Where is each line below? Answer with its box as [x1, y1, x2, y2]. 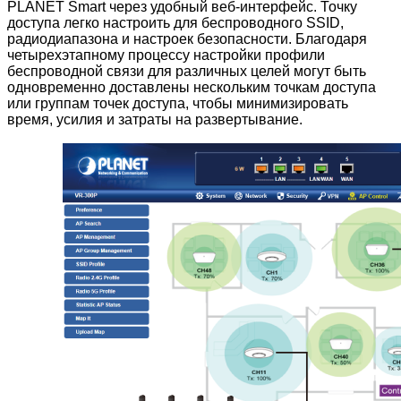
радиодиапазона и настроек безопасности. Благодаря [7, 30, 367, 47]
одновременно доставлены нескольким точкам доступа [7, 79, 376, 95]
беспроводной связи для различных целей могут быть [7, 63, 366, 79]
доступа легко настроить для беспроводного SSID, [7, 14, 344, 30]
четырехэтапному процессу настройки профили [7, 47, 325, 63]
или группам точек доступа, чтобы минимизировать [7, 95, 348, 111]
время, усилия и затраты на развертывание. [7, 111, 303, 127]
